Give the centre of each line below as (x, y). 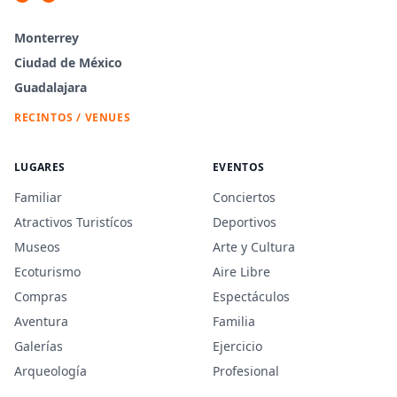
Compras (41, 296)
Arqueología (51, 371)
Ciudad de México (68, 62)
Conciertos (244, 197)
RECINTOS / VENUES (73, 117)
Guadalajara (51, 87)
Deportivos (245, 222)
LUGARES (40, 167)
